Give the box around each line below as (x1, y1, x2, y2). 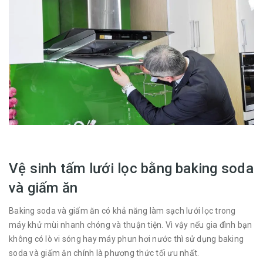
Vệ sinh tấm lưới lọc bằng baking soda (9, 160, 254, 177)
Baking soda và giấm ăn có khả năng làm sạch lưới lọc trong (9, 206, 236, 216)
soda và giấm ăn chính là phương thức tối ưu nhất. (9, 248, 200, 258)
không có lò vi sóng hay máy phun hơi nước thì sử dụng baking (9, 234, 244, 244)
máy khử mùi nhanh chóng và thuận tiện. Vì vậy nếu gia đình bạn (9, 220, 252, 230)
